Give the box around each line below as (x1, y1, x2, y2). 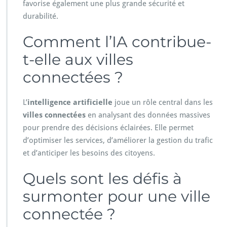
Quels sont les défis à (23, 169, 182, 188)
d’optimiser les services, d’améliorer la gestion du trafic (23, 136, 213, 145)
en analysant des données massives (86, 110, 210, 120)
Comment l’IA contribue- (23, 32, 211, 52)
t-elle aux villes (23, 50, 133, 69)
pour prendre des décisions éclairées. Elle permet (23, 123, 194, 133)
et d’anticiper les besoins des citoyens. (23, 148, 155, 158)
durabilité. (23, 12, 58, 21)
